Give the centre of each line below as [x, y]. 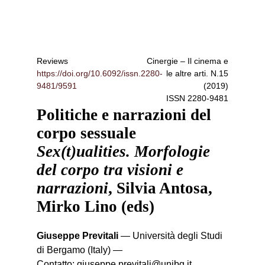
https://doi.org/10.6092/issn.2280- [100, 74]
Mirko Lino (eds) [96, 206]
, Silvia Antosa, [161, 188]
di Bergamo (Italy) [74, 250]
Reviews [53, 61]
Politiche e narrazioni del [124, 114]
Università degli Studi [178, 236]
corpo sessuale [87, 133]
